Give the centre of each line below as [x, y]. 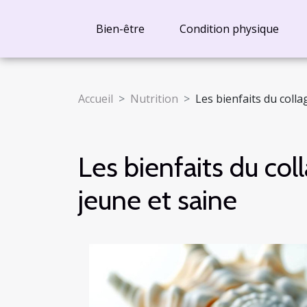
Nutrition [154, 99]
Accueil [96, 99]
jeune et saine [158, 200]
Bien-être [120, 29]
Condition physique [229, 29]
